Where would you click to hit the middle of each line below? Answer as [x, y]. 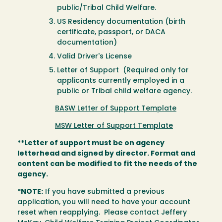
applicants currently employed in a [121, 81]
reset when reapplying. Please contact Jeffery [102, 213]
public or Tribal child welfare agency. [125, 92]
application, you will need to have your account [104, 203]
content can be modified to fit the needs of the [107, 165]
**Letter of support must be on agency [91, 144]
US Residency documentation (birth [121, 22]
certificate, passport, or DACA [111, 33]
